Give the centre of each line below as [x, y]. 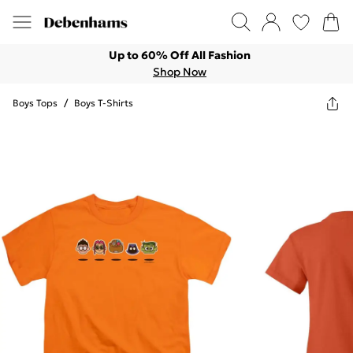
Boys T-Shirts [104, 103]
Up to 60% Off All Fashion [180, 55]
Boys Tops [35, 103]
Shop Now [180, 72]
